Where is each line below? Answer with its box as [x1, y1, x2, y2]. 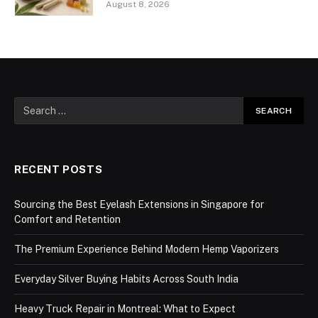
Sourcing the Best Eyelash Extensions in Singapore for [14, 198, 264, 210]
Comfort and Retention [14, 213, 121, 225]
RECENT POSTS [14, 163, 103, 175]
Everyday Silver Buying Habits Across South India [14, 273, 238, 285]
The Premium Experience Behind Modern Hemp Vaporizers [14, 243, 279, 255]
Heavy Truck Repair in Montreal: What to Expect [14, 302, 236, 314]
